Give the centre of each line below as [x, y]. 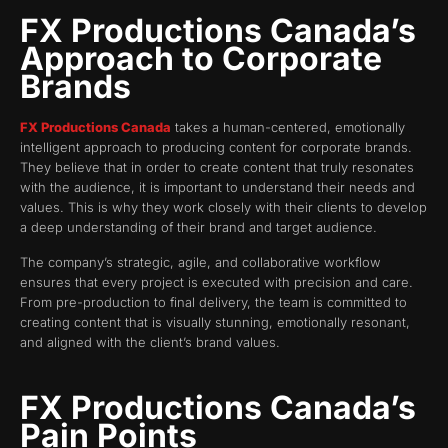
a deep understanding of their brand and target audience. [198, 227]
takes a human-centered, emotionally [288, 127]
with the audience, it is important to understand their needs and [217, 187]
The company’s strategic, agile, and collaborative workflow [200, 261]
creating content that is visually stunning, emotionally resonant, [215, 321]
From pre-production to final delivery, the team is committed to [213, 301]
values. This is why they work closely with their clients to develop [223, 207]
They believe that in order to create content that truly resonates [217, 167]
